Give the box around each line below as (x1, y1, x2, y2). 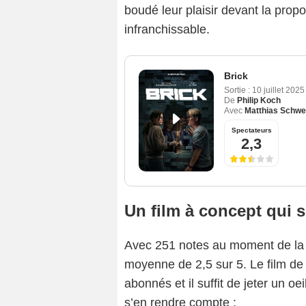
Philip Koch (237, 96, 281, 106)
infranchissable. (124, 23, 210, 37)
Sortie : (224, 85, 250, 96)
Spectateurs (231, 126, 272, 135)
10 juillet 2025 (252, 85, 305, 96)
